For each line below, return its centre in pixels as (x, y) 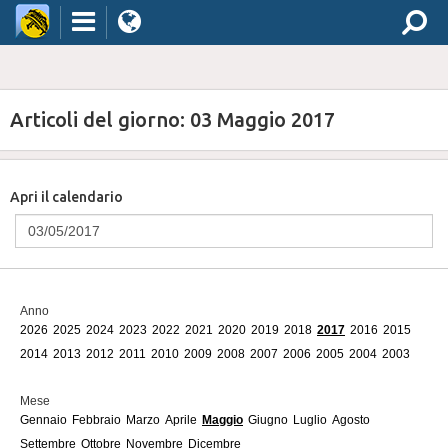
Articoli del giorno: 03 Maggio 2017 (172, 119)
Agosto (351, 420)
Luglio (310, 420)
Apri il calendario (66, 197)
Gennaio (43, 420)
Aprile (181, 420)
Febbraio (96, 420)
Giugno (268, 420)
